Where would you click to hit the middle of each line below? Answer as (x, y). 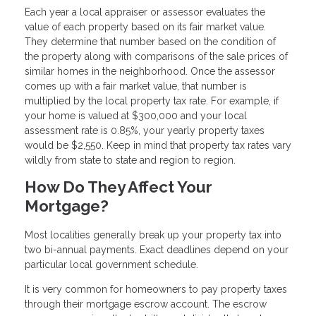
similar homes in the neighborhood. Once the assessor (150, 72)
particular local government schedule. (113, 264)
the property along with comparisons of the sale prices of (156, 57)
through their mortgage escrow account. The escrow (146, 304)
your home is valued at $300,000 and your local (136, 116)
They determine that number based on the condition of (150, 42)
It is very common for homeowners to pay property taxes (156, 289)
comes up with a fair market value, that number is (136, 86)
